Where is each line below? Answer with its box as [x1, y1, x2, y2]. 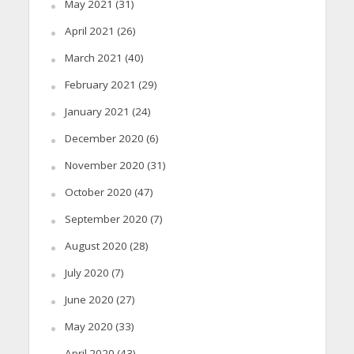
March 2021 [64, 50, 122, 65]
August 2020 [64, 238, 127, 253]
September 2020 [64, 211, 148, 226]
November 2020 [64, 157, 145, 172]
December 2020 [64, 130, 144, 145]
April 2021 [64, 23, 115, 38]
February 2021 [64, 77, 136, 92]
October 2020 [64, 184, 132, 199]
